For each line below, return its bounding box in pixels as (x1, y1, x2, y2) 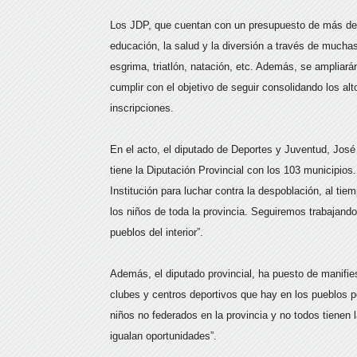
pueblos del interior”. (110, 226, 203, 238)
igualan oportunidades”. (110, 330, 217, 342)
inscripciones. (110, 102, 174, 114)
